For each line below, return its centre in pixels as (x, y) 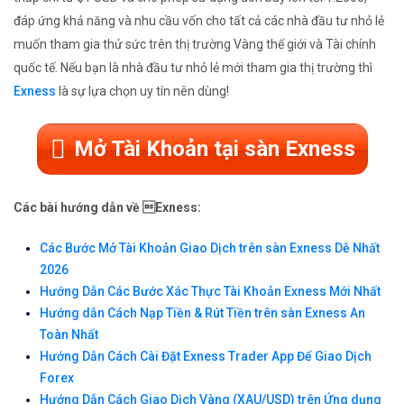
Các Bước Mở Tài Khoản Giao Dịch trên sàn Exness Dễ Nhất (210, 248)
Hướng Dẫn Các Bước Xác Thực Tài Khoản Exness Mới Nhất (210, 292)
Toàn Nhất (69, 335)
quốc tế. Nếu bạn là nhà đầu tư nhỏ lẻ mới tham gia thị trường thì (193, 68)
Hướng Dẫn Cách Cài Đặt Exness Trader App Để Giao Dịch (206, 357)
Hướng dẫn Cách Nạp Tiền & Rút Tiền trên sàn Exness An (202, 313)
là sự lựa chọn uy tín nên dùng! (142, 92)
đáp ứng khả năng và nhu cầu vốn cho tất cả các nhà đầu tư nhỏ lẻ (199, 21)
